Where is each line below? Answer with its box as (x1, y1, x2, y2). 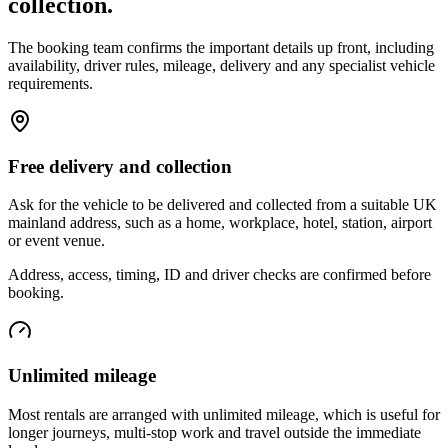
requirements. (8, 74, 93, 92)
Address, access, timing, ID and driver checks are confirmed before (8, 266, 431, 284)
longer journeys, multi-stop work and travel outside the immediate (8, 423, 421, 441)
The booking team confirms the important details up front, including (8, 38, 434, 56)
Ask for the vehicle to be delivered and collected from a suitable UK (8, 196, 437, 214)
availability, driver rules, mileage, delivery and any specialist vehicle (8, 56, 435, 74)
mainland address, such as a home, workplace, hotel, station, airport (8, 214, 432, 232)
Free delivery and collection (8, 155, 232, 177)
